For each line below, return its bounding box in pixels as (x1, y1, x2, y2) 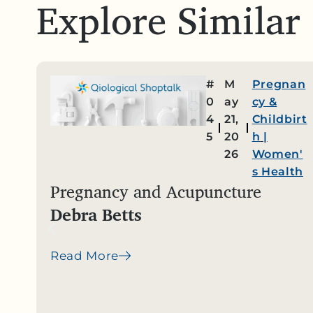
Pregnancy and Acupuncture (50, 177, 261, 205)
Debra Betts (50, 201, 142, 228)
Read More (50, 249, 119, 263)
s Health (252, 165, 304, 178)
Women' (252, 147, 303, 161)
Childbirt (252, 112, 307, 126)
